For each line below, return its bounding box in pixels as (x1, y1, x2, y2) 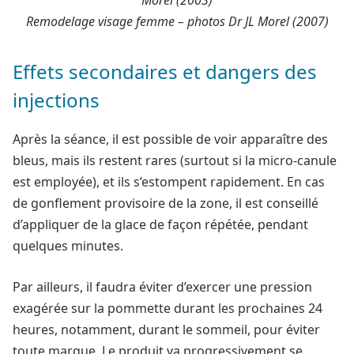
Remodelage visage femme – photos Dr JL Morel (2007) (25, 12, 329, 30)
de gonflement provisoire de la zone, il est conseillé (13, 194, 318, 212)
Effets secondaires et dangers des (13, 58, 317, 85)
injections (13, 86, 100, 113)
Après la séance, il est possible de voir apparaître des (13, 130, 328, 148)
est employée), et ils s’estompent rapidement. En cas (13, 172, 325, 190)
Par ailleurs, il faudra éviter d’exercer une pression (13, 277, 312, 296)
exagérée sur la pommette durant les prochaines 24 (13, 299, 322, 317)
